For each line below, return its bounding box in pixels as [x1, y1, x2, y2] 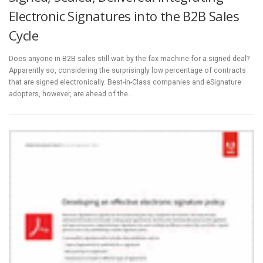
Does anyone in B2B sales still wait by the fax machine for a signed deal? [9, 55, 249, 63]
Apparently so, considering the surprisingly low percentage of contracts [9, 66, 246, 75]
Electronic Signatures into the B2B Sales [9, 6, 239, 25]
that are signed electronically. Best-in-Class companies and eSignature [9, 78, 241, 86]
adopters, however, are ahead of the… [9, 90, 133, 98]
